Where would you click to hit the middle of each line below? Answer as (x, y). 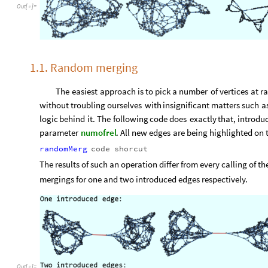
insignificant (186, 105)
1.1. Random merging (84, 67)
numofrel (98, 133)
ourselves (125, 105)
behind (72, 119)
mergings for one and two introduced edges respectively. (144, 179)
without (54, 105)
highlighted (231, 133)
